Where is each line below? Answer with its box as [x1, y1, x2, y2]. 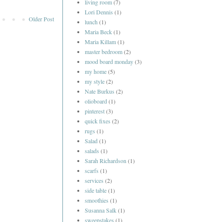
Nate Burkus [85, 87, 114, 96]
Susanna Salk [85, 206, 116, 215]
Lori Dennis [85, 8, 113, 16]
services [85, 176, 104, 185]
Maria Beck [85, 28, 112, 36]
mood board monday [85, 57, 133, 66]
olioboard [85, 97, 107, 106]
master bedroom [85, 48, 122, 56]
